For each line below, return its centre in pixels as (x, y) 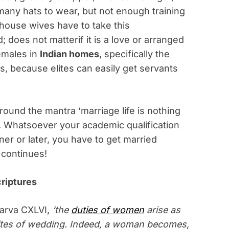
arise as (162, 210)
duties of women (108, 210)
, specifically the (134, 54)
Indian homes (70, 54)
